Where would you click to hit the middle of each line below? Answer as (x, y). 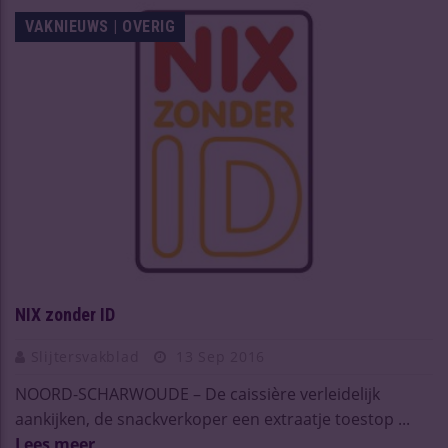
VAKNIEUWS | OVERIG (100, 27)
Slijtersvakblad (87, 357)
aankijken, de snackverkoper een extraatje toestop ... (212, 419)
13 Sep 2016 (218, 357)
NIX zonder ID (65, 315)
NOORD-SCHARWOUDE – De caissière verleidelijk (197, 394)
